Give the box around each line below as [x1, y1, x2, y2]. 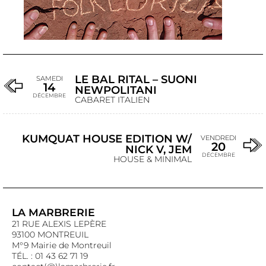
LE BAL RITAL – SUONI [75, 72, 197, 86]
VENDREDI [201, 134, 236, 142]
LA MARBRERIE [12, 206, 95, 218]
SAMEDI [36, 74, 63, 83]
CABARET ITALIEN [75, 94, 150, 105]
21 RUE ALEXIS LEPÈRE [12, 218, 106, 229]
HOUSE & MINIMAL [113, 154, 192, 164]
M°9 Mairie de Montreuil [12, 240, 112, 251]
